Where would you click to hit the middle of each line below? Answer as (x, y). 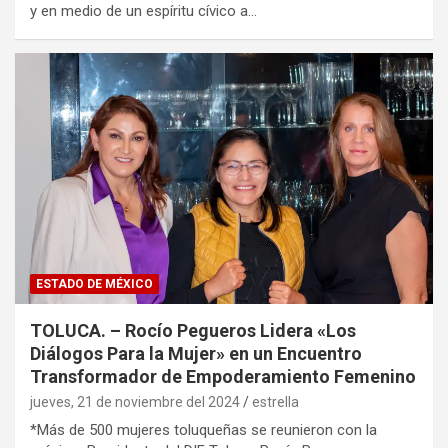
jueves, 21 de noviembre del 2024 (135, 402)
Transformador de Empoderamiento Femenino (223, 377)
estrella (275, 402)
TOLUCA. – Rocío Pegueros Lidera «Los (193, 331)
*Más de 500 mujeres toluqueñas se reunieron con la (203, 430)
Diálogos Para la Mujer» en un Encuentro (196, 354)
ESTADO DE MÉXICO (94, 284)
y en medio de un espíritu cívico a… (143, 11)
